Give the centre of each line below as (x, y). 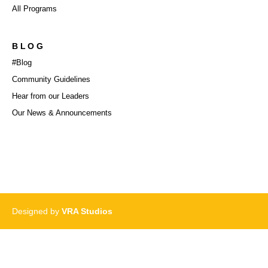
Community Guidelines (51, 79)
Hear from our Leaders (51, 96)
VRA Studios (87, 211)
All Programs (34, 8)
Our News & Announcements (62, 112)
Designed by (37, 211)
